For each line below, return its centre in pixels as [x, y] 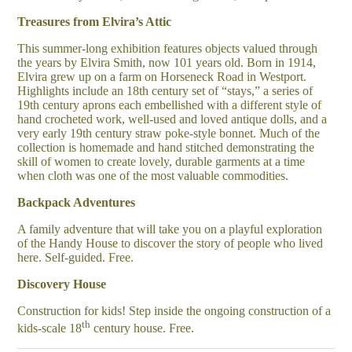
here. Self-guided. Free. [76, 257]
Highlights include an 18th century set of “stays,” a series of [165, 90]
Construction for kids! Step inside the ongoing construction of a [174, 310]
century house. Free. [143, 328]
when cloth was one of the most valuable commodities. [153, 175]
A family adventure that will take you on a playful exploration [170, 229]
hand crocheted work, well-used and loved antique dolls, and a [172, 119]
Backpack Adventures [77, 202]
